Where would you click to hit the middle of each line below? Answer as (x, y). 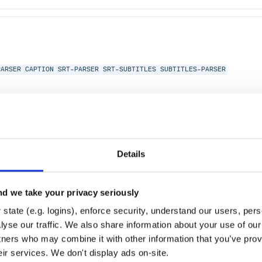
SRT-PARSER (78, 70)
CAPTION (39, 70)
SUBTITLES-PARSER (193, 70)
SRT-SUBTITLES (129, 70)
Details (131, 154)
